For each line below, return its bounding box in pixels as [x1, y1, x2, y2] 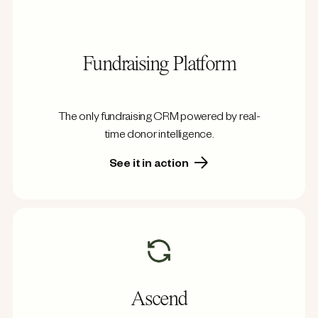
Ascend [131, 290, 187, 312]
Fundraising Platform [82, 55, 236, 77]
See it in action [109, 159, 191, 172]
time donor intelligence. [104, 130, 214, 143]
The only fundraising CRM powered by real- [57, 112, 261, 126]
